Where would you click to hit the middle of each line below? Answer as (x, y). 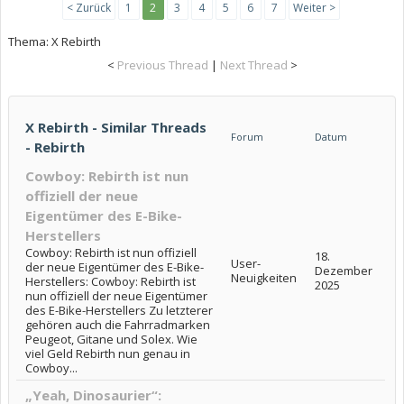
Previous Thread (162, 64)
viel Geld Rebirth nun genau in (108, 353)
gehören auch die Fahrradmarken (118, 324)
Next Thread (253, 64)
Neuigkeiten (264, 277)
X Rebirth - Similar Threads (116, 127)
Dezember (344, 270)
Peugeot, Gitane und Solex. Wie (111, 339)
